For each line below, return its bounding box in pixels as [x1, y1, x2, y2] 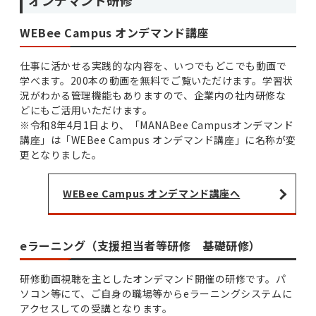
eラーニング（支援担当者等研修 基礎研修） [20, 236, 261, 254]
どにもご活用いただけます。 [20, 103, 153, 118]
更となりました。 [20, 147, 102, 162]
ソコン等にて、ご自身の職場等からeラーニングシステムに [20, 286, 293, 300]
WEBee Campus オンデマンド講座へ [63, 186, 241, 201]
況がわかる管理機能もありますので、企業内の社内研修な [20, 88, 286, 103]
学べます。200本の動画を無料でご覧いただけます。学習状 [20, 73, 293, 88]
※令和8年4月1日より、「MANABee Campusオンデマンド [20, 118, 294, 133]
